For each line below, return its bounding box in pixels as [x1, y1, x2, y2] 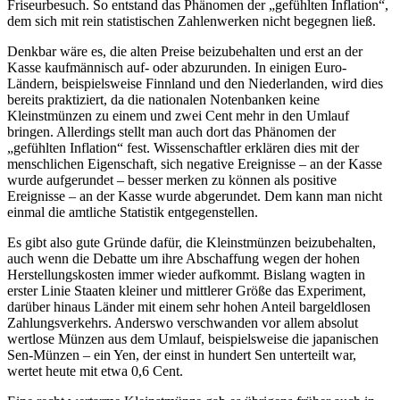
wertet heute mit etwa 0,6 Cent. [7, 362, 183, 379]
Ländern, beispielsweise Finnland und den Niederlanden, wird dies [7, 75, 383, 91]
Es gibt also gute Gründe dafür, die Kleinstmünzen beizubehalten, [7, 234, 376, 250]
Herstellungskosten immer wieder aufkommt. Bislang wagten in [7, 266, 365, 282]
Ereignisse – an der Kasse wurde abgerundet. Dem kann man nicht [7, 187, 382, 204]
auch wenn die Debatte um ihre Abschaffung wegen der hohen [7, 250, 360, 266]
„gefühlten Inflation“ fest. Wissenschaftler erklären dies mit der [7, 139, 359, 155]
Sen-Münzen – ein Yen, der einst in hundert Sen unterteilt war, [7, 346, 356, 362]
